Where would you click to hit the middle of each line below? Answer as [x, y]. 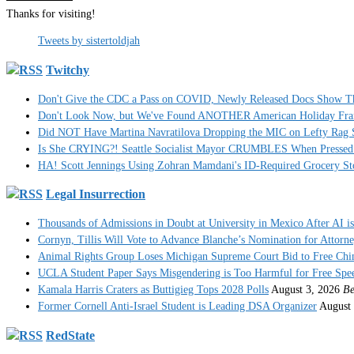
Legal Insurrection [96, 194]
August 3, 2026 [305, 290]
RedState [70, 335]
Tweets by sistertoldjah [89, 41]
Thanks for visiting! [51, 13]
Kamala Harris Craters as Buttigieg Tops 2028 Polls [153, 290]
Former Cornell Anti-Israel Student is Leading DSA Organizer [177, 307]
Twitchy [68, 70]
